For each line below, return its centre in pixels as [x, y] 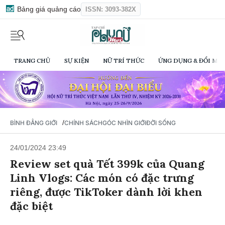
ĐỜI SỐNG [161, 122]
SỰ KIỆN [77, 61]
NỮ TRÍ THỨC [124, 61]
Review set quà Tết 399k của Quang [107, 162]
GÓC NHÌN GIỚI [124, 122]
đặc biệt [31, 205]
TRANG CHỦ [32, 61]
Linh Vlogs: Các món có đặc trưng [102, 177]
